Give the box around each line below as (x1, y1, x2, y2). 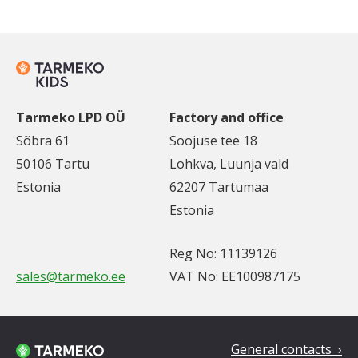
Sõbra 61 (16, 132, 70, 149)
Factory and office (169, 109, 284, 126)
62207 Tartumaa (169, 178, 268, 196)
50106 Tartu (16, 155, 89, 173)
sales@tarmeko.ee (16, 268, 125, 285)
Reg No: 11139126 (169, 245, 277, 262)
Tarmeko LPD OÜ (16, 109, 125, 126)
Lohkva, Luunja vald (169, 155, 288, 173)
